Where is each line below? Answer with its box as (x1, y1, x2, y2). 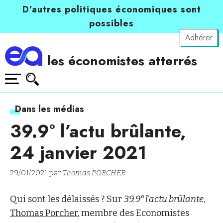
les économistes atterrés (47, 51, 198, 70)
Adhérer (185, 32, 213, 43)
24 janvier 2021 (10, 139, 146, 166)
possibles (89, 17, 134, 30)
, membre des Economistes (78, 208, 189, 219)
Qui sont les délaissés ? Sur (10, 194, 124, 205)
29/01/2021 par (10, 168, 63, 178)
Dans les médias (15, 103, 84, 116)
